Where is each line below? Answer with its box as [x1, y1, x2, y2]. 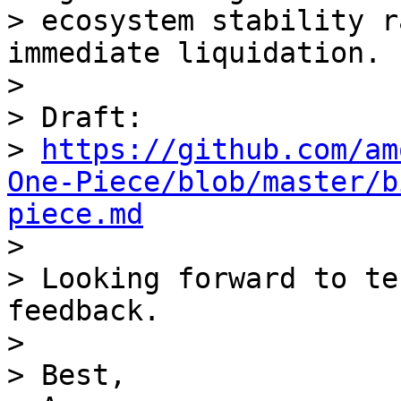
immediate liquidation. [7, 37, 381, 69]
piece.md [7, 198, 143, 230]
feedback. [7, 294, 160, 327]
